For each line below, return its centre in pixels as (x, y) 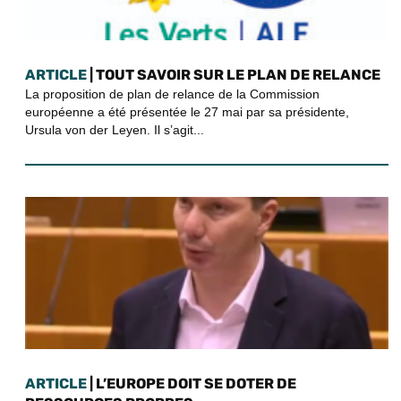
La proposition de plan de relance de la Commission (172, 94)
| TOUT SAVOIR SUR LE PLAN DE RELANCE (234, 75)
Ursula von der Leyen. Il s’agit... (115, 130)
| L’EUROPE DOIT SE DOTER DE (192, 384)
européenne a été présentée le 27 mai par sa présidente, (187, 112)
